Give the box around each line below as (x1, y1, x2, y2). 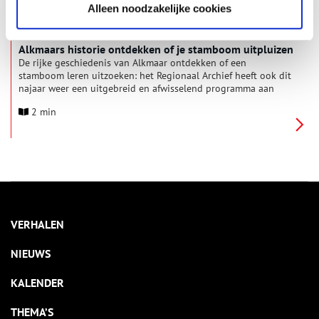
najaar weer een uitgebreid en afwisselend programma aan (19, 82, 274, 95)
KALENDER (11, 276, 64, 290)
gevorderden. (19, 108, 76, 120)
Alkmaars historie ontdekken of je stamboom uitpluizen (19, 42, 293, 56)
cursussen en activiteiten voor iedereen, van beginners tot (19, 95, 272, 108)
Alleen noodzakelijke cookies (88, 2, 231, 15)
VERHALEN (11, 217, 64, 231)
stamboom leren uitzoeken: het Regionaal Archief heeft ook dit (19, 69, 291, 82)
